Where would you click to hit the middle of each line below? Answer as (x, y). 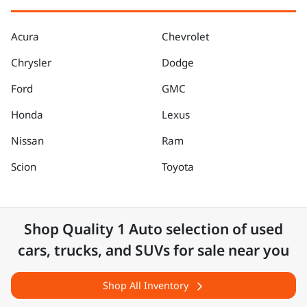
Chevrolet (185, 36)
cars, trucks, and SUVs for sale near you (153, 250)
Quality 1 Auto (112, 229)
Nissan (27, 140)
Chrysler (31, 62)
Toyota (178, 167)
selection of (206, 229)
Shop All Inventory (145, 285)
